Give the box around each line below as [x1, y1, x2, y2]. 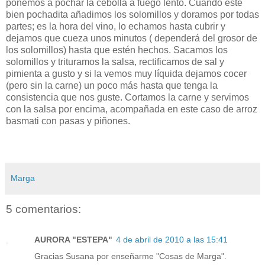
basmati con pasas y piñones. [6, 115, 130, 126]
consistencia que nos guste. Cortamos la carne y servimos [6, 92, 249, 102]
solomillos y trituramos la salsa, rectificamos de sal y [6, 56, 224, 67]
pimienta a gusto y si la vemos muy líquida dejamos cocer [6, 68, 247, 79]
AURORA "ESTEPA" [34, 235, 112, 245]
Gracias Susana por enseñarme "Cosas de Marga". [34, 251, 227, 261]
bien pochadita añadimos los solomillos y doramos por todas [6, 9, 259, 20]
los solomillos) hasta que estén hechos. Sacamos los [6, 44, 228, 55]
